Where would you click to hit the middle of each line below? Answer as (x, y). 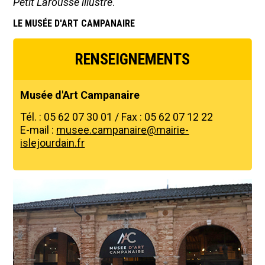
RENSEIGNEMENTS (132, 59)
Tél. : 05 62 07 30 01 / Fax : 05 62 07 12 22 (117, 117)
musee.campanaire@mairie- (123, 130)
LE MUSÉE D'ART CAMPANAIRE (74, 24)
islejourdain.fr (53, 143)
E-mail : (38, 130)
